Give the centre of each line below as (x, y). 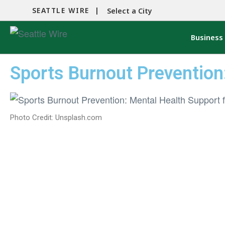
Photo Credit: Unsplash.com (56, 118)
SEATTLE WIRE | (66, 10)
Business (207, 37)
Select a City (130, 11)
